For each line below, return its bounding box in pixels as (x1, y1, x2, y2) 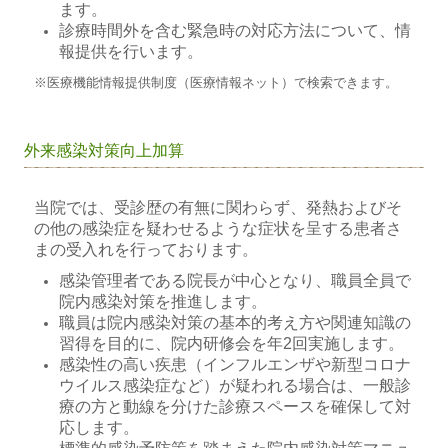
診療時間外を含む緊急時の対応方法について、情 (59, 22, 412, 40)
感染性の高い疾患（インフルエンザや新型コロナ (59, 356, 412, 374)
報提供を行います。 (59, 43, 204, 61)
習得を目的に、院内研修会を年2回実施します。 (59, 335, 405, 353)
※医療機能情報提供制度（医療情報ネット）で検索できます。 (34, 75, 403, 91)
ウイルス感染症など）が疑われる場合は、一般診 (59, 377, 412, 395)
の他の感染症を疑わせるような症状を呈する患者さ (34, 220, 403, 238)
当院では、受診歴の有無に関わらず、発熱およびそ (34, 199, 403, 217)
